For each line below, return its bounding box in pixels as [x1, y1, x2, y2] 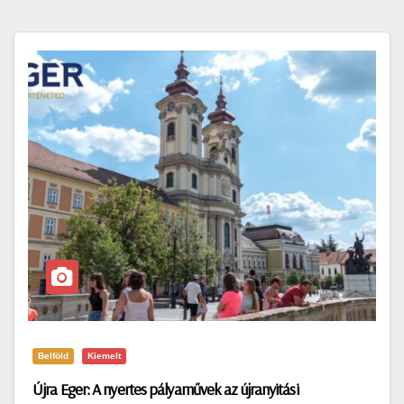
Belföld [38, 351, 69, 361]
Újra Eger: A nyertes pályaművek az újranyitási [32, 379, 298, 399]
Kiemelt [87, 351, 121, 361]
